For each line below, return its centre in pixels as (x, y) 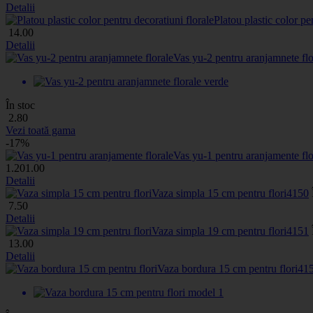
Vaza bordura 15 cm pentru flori (227, 268)
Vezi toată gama (41, 130)
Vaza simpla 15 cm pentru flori (219, 193)
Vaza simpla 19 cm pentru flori (219, 231)
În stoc (20, 105)
